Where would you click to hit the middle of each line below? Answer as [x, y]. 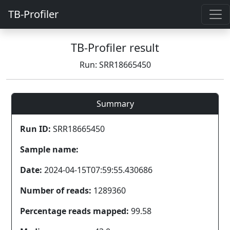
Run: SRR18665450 [115, 65]
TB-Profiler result [115, 47]
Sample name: [49, 149]
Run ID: [35, 129]
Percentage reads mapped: [74, 211]
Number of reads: [56, 190]
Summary [115, 104]
